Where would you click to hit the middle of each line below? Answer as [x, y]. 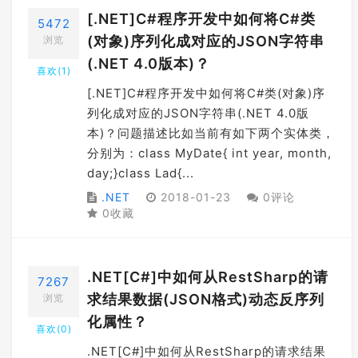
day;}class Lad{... [141, 173]
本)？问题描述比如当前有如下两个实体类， [211, 133]
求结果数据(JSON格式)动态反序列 [206, 299]
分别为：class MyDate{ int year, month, [209, 153]
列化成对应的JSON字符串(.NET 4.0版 [198, 113]
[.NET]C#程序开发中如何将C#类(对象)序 [206, 93]
